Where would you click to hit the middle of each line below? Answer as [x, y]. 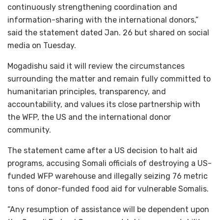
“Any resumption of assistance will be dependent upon [108, 209]
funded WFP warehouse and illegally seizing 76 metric [108, 176]
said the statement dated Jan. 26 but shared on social [108, 32]
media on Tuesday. [42, 45]
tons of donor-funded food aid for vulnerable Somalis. [108, 189]
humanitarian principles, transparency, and [87, 91]
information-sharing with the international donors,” [103, 20]
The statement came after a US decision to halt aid [102, 150]
